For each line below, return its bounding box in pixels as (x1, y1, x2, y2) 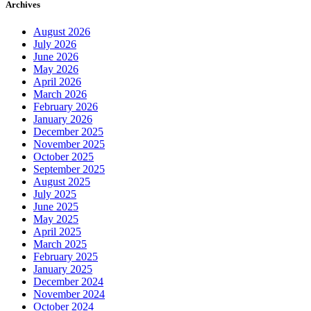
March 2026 (33, 88, 87, 100)
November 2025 (33, 138, 105, 150)
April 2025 (33, 226, 81, 237)
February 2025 (33, 251, 98, 262)
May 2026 (33, 63, 78, 75)
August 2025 (33, 176, 90, 187)
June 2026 (33, 51, 78, 62)
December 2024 (33, 276, 103, 287)
